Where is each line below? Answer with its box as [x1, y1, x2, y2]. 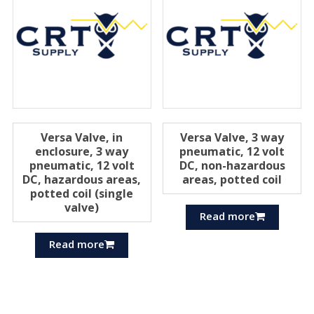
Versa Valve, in [41, 129, 123, 145]
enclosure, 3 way [35, 143, 129, 159]
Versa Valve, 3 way [180, 129, 285, 145]
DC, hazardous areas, [22, 171, 142, 187]
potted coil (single [30, 185, 134, 201]
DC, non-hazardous [179, 157, 285, 173]
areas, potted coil [182, 171, 282, 187]
